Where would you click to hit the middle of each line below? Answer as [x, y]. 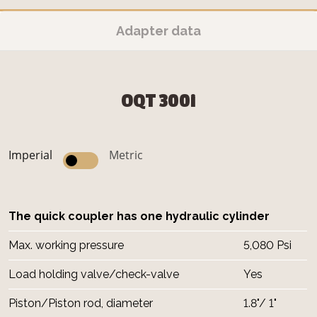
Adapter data [158, 31]
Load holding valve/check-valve [94, 275]
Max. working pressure [66, 246]
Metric [126, 155]
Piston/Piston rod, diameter [81, 304]
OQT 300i [158, 102]
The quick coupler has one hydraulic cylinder [139, 217]
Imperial [30, 155]
